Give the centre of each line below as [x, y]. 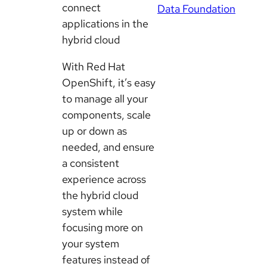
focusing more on [103, 228]
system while [92, 212]
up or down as [94, 131]
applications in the [105, 24]
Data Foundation [196, 9]
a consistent [91, 163]
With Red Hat [94, 67]
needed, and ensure [108, 147]
